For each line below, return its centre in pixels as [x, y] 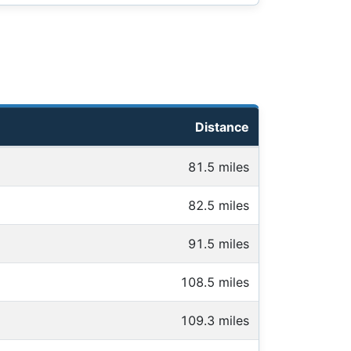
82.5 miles [219, 206]
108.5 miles [215, 282]
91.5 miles [219, 244]
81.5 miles [219, 167]
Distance [222, 127]
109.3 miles [215, 321]
